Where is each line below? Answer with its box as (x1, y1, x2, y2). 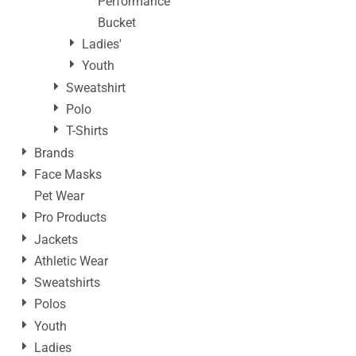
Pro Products (34, 210, 106, 226)
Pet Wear (34, 188, 84, 204)
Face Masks (34, 166, 102, 182)
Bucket (98, 14, 136, 30)
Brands (34, 145, 74, 161)
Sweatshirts (34, 275, 100, 291)
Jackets (34, 231, 78, 247)
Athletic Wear (34, 253, 108, 269)
